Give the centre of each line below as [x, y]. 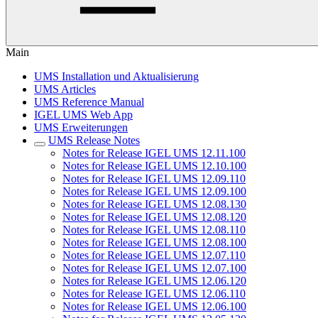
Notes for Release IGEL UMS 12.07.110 [154, 255]
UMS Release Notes [94, 140]
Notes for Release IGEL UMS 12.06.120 [154, 281]
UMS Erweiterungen [81, 127]
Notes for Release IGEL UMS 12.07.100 [154, 268]
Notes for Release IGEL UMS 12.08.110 [154, 230]
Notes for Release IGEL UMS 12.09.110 [154, 179]
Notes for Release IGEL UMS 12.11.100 [154, 153]
